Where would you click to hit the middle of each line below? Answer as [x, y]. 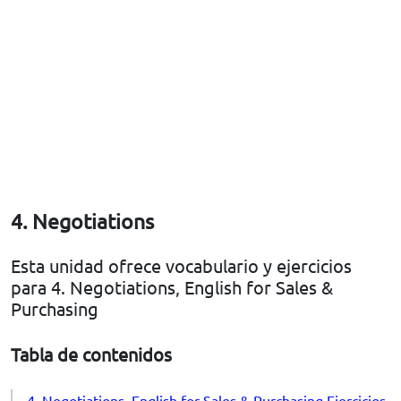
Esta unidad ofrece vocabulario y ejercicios [181, 266]
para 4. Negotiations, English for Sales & [172, 287]
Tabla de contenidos [91, 354]
